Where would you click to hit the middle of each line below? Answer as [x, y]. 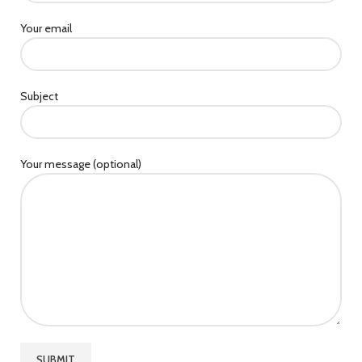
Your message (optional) [81, 164]
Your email [46, 28]
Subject [39, 96]
